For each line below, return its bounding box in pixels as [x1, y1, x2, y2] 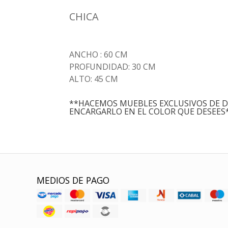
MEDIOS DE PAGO [37, 174, 109, 186]
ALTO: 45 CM [69, 73, 118, 84]
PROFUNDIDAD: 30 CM [69, 61, 156, 72]
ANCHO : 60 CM [69, 49, 128, 60]
